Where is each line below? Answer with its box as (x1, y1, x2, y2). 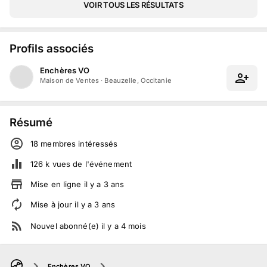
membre (38, 138, 72, 148)
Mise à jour (30, 199, 75, 209)
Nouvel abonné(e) (30, 221, 102, 231)
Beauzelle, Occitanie (104, 76, 172, 85)
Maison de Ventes (40, 76, 100, 85)
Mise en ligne (30, 179, 84, 189)
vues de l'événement (49, 159, 132, 169)
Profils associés (10, 42, 94, 55)
